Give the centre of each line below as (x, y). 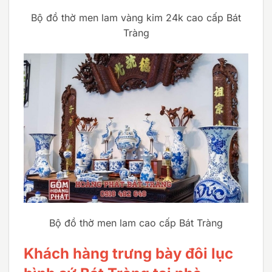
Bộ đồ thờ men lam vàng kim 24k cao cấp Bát (136, 17)
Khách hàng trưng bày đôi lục (128, 254)
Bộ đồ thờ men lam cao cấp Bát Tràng (136, 223)
